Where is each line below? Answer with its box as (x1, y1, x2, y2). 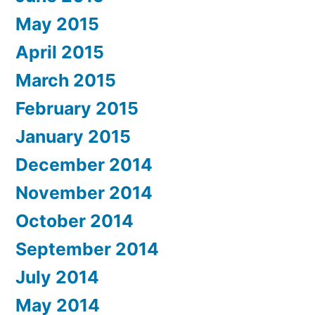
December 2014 (15, 154, 153, 176)
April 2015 (15, 41, 104, 63)
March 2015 (15, 70, 116, 91)
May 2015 (15, 13, 99, 35)
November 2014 (15, 182, 153, 204)
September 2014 (15, 238, 159, 260)
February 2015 (15, 98, 139, 120)
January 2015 (15, 126, 131, 148)
